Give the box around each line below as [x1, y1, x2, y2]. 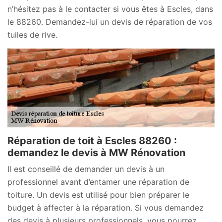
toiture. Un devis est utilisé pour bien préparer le [7, 189, 189, 200]
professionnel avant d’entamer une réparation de [7, 176, 189, 187]
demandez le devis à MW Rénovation [7, 146, 185, 159]
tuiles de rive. [7, 30, 57, 40]
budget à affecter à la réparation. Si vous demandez [7, 202, 204, 213]
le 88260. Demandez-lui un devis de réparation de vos [7, 17, 212, 27]
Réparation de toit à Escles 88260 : [7, 134, 177, 147]
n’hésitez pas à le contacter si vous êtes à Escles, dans [7, 4, 213, 14]
